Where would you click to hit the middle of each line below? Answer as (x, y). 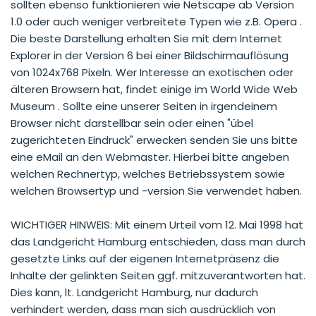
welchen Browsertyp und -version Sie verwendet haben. (156, 190)
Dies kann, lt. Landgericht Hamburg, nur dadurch (134, 292)
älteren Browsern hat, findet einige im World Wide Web (154, 89)
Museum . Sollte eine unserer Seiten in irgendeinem (144, 106)
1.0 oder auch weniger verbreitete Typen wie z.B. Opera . (156, 21)
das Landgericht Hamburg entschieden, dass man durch (158, 241)
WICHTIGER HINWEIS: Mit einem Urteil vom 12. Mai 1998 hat (157, 224)
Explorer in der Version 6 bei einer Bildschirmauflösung (150, 55)
